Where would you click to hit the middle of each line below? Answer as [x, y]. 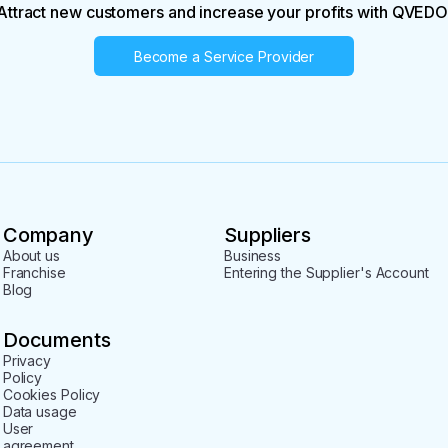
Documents [56, 340]
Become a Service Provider [224, 56]
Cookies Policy [51, 394]
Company [48, 235]
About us [31, 255]
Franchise [34, 272]
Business [252, 255]
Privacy [27, 360]
